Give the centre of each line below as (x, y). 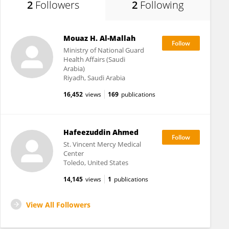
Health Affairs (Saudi (94, 59)
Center (73, 153)
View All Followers (58, 205)
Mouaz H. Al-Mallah (99, 38)
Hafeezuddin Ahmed (101, 132)
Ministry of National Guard (104, 50)
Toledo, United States (96, 163)
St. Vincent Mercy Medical (102, 144)
